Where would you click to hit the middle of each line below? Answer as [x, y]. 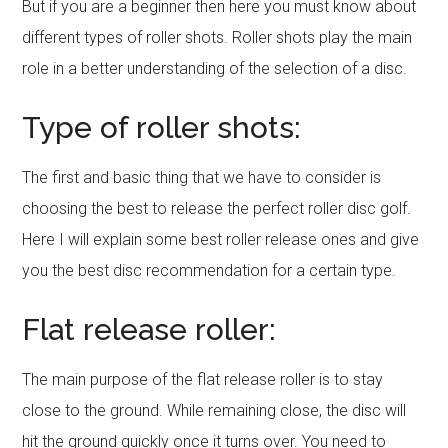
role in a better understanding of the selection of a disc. [215, 68]
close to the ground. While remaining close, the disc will [214, 410]
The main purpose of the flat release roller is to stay [203, 379]
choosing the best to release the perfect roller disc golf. [217, 208]
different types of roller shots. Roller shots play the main [217, 37]
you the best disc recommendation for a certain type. [209, 270]
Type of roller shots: [162, 127]
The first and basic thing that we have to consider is [202, 177]
